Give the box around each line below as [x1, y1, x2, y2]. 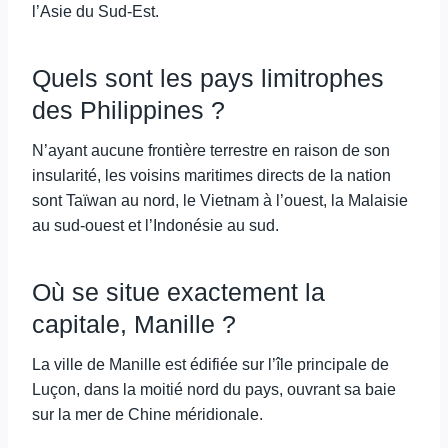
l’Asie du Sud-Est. [32, 3, 159, 20]
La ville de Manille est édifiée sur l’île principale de [32, 356, 389, 373]
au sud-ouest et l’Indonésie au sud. [32, 217, 279, 234]
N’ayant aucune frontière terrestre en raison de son [32, 142, 390, 159]
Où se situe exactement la [32, 277, 325, 306]
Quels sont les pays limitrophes [32, 63, 384, 92]
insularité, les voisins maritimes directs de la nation [32, 167, 391, 184]
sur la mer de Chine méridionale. [32, 406, 263, 423]
